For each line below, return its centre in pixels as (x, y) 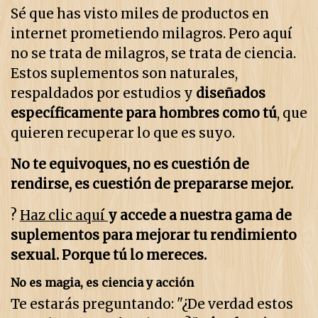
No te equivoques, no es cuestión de (130, 165)
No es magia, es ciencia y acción (102, 283)
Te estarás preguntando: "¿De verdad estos (152, 305)
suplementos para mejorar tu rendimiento (154, 236)
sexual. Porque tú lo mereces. (109, 256)
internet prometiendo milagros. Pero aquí (152, 34)
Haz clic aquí (62, 216)
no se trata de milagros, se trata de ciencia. (153, 54)
